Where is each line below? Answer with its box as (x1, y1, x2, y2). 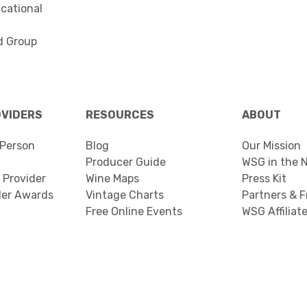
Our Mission (242, 139, 301, 152)
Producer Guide (86, 156, 166, 169)
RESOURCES (86, 108, 154, 121)
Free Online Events (86, 205, 182, 218)
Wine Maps (86, 172, 139, 185)
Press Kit (242, 172, 286, 185)
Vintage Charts (86, 188, 164, 201)
